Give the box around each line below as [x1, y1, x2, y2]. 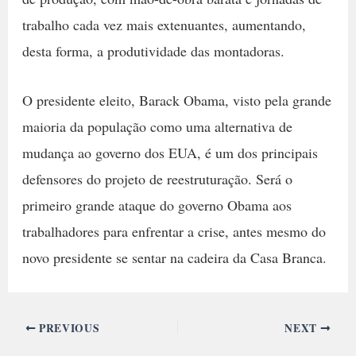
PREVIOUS [36, 319, 100, 336]
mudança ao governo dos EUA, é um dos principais [21, 142, 318, 162]
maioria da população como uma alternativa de [21, 116, 292, 136]
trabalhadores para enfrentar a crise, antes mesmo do [21, 221, 326, 241]
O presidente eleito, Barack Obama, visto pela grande [21, 90, 331, 110]
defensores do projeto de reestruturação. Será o [21, 168, 292, 188]
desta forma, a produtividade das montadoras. [21, 41, 284, 61]
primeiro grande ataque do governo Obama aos [21, 195, 292, 215]
